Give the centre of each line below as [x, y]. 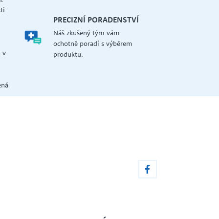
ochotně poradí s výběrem [93, 44]
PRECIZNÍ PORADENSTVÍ [96, 20]
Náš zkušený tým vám [86, 33]
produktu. [68, 55]
